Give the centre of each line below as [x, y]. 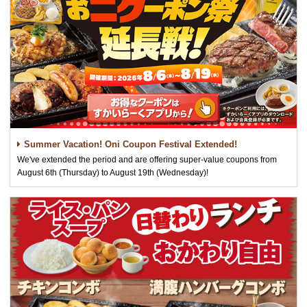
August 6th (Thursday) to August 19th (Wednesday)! [113, 172]
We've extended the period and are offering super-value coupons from [147, 159]
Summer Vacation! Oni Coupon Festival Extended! [131, 144]
